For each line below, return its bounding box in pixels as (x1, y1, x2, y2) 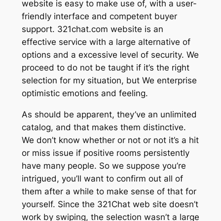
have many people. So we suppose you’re (21, 160, 186, 171)
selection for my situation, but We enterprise (21, 75, 197, 85)
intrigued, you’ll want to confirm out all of (21, 173, 183, 184)
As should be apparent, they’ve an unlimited (21, 109, 197, 119)
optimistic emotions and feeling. (21, 88, 148, 98)
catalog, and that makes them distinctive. (21, 122, 186, 132)
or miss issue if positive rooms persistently (21, 147, 189, 158)
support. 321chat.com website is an (21, 24, 163, 34)
